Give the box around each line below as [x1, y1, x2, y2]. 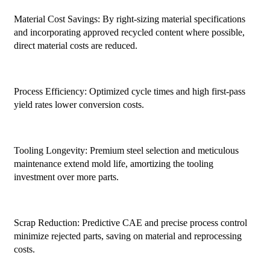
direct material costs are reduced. [13, 40, 137, 51]
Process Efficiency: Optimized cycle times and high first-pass [13, 86, 245, 97]
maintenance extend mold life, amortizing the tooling [13, 159, 213, 169]
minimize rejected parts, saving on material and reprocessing [13, 231, 242, 242]
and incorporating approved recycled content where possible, [13, 27, 245, 38]
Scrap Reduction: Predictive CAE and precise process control [13, 218, 247, 228]
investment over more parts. [13, 172, 119, 183]
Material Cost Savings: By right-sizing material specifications [13, 14, 245, 25]
